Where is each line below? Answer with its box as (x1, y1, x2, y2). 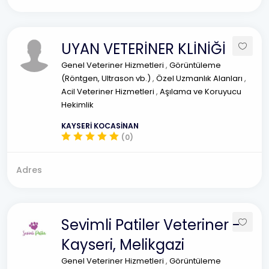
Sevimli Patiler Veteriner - (61, 215, 240, 235)
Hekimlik (61, 99, 94, 110)
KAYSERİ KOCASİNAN (61, 121, 139, 131)
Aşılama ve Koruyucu (160, 86, 241, 97)
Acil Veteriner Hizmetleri (61, 86, 156, 97)
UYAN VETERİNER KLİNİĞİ (61, 39, 226, 59)
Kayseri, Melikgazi (61, 235, 184, 255)
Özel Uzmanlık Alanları (156, 73, 244, 84)
